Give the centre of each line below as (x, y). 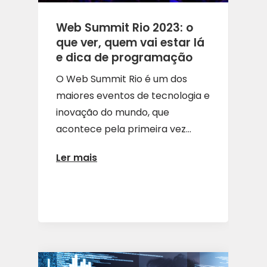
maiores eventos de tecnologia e (133, 95)
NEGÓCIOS (191, 244)
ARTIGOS (109, 244)
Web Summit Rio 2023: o (125, 27)
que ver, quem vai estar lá (130, 42)
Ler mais (77, 158)
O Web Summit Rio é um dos (122, 79)
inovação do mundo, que (113, 112)
